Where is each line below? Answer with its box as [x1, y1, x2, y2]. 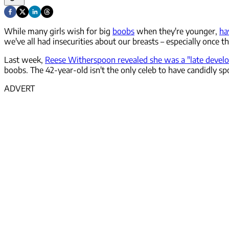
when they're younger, [134, 26, 219, 37]
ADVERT [4, 83, 35, 94]
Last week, [4, 55, 45, 65]
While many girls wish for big [4, 26, 112, 37]
